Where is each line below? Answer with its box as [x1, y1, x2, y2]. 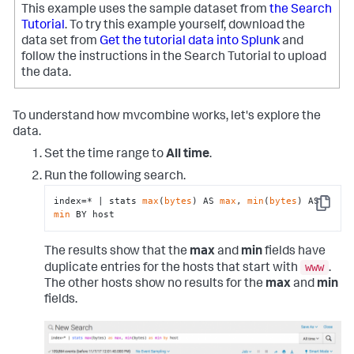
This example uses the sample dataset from [21, 4, 269, 17]
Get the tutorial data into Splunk [100, 36, 280, 49]
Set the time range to [44, 149, 166, 162]
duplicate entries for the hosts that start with [44, 262, 300, 276]
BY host [70, 209, 115, 220]
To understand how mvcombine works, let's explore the [13, 111, 321, 124]
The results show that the [44, 245, 190, 258]
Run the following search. [44, 171, 186, 184]
